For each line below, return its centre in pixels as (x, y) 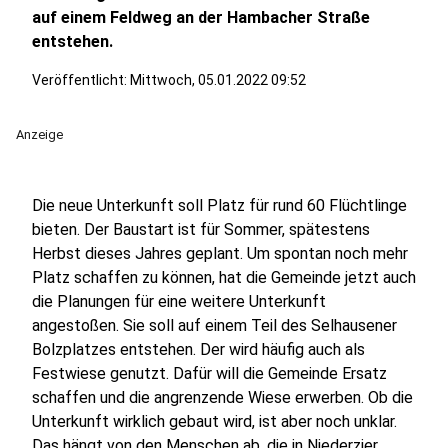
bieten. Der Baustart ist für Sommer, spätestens (201, 229)
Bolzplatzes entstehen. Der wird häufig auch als (198, 349)
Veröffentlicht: (81, 80)
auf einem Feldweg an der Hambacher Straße (201, 17)
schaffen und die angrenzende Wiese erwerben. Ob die (222, 397)
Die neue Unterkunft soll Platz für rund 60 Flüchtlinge (219, 205)
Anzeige (39, 134)
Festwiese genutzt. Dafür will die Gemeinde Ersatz (209, 373)
